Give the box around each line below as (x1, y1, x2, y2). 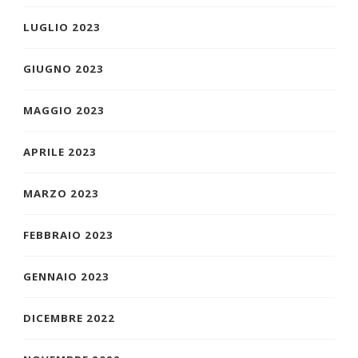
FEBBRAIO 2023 (23, 228, 113, 243)
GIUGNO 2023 (23, 62, 104, 77)
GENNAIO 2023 (23, 269, 109, 284)
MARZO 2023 (23, 186, 99, 201)
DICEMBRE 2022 (23, 311, 115, 326)
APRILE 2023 (23, 145, 97, 160)
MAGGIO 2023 (23, 103, 105, 118)
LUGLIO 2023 (23, 20, 101, 35)
